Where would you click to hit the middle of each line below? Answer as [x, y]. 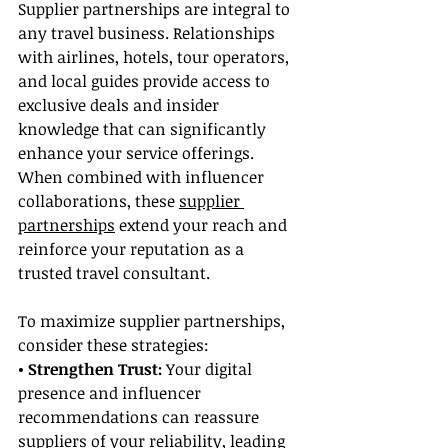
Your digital [211, 369]
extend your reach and [203, 225]
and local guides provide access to [146, 81]
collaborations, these [98, 201]
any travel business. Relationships [148, 33]
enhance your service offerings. [138, 153]
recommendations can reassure [140, 417]
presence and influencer [111, 393]
